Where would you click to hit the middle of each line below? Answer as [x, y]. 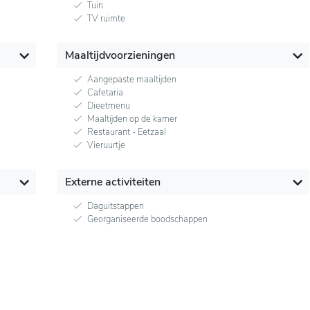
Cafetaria [105, 93]
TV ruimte [106, 19]
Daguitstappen [115, 207]
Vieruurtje [106, 146]
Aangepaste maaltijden [131, 80]
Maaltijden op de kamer [132, 119]
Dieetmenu [108, 106]
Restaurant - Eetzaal [126, 133]
